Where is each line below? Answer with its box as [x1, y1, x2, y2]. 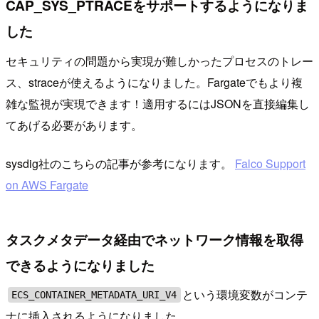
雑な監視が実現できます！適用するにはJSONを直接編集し [6, 95, 310, 112]
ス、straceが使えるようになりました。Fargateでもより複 [6, 73, 303, 90]
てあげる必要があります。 [6, 116, 142, 133]
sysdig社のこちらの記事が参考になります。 [6, 155, 235, 172]
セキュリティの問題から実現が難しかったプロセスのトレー [6, 52, 313, 69]
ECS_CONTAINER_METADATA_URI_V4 [11, 289, 177, 301]
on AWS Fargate [6, 176, 88, 193]
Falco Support [235, 155, 305, 172]
